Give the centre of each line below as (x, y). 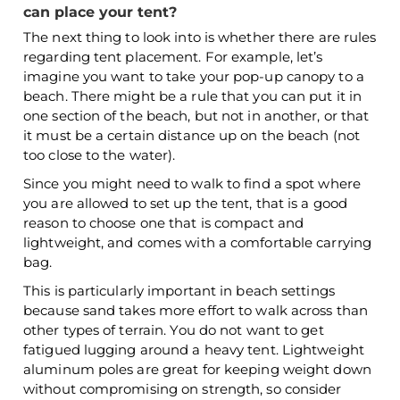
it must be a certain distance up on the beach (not (192, 135)
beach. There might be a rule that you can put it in (193, 96)
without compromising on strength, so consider (183, 389)
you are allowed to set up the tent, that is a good (186, 203)
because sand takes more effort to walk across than (196, 310)
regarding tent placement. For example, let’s (173, 57)
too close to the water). (100, 155)
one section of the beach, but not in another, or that (196, 116)
